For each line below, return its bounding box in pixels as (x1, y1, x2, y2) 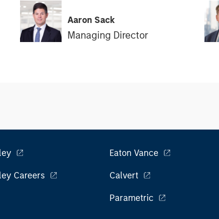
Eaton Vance (109, 148, 158, 158)
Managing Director (67, 29, 148, 41)
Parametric (109, 193, 153, 203)
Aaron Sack (67, 14, 115, 25)
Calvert (109, 170, 138, 181)
